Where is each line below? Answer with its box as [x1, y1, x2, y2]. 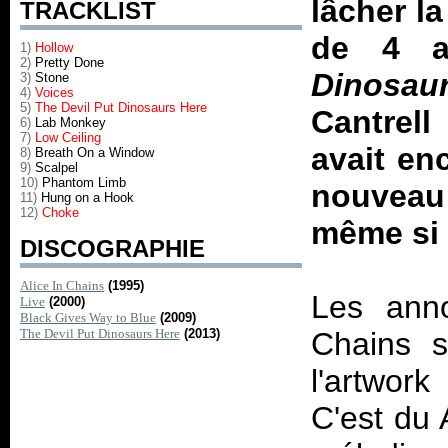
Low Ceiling [31, 130, 101, 145]
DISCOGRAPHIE [20, 235, 205, 262]
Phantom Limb [42, 175, 126, 190]
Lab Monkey [31, 115, 106, 130]
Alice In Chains [20, 278, 104, 293]
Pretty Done [31, 55, 104, 70]
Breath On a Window [31, 145, 154, 160]
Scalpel [31, 160, 78, 175]
